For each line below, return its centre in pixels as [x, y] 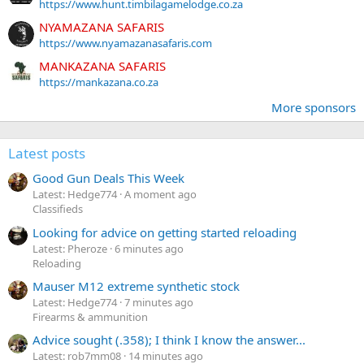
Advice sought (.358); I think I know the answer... [169, 340]
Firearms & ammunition [90, 317]
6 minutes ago [149, 248]
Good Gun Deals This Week [108, 178]
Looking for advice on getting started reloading [165, 232]
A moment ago [160, 195]
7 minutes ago [159, 303]
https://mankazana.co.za [99, 82]
